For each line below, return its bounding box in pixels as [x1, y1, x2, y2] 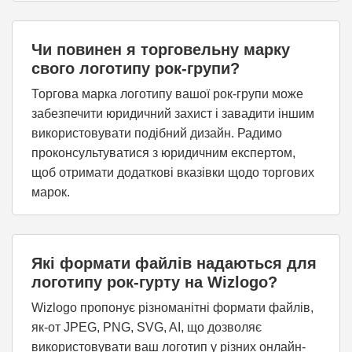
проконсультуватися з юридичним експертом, [31, 146, 295, 159]
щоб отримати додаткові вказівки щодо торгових [31, 166, 314, 179]
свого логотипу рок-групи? [31, 60, 240, 77]
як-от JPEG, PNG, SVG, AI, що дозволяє [31, 321, 262, 334]
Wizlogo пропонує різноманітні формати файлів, [31, 301, 313, 314]
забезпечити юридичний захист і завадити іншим [31, 107, 314, 120]
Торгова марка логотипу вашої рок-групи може [31, 87, 303, 101]
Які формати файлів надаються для [31, 255, 317, 272]
